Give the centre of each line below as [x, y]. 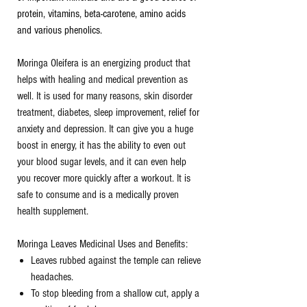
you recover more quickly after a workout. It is [104, 178]
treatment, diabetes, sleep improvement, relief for [108, 112]
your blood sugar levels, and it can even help [102, 162]
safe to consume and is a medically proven [98, 195]
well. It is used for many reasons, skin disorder [105, 96]
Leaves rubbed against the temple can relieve [116, 260]
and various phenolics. [60, 30]
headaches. [52, 277]
